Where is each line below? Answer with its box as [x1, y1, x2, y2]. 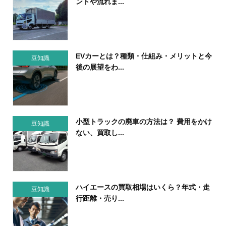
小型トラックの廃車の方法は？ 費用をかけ [75, 117, 212, 126]
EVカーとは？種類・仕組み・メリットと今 [75, 51, 212, 60]
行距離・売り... [75, 194, 124, 202]
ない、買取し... [75, 128, 124, 137]
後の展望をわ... [75, 63, 124, 71]
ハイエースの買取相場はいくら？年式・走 [75, 183, 210, 191]
